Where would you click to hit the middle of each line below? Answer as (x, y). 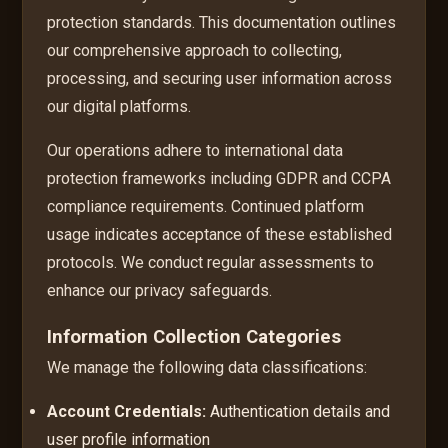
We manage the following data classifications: (207, 367)
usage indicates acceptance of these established (220, 234)
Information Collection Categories (194, 336)
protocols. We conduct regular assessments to (211, 262)
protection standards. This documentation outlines (222, 22)
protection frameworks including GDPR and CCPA (219, 178)
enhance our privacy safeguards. (160, 290)
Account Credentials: (127, 411)
